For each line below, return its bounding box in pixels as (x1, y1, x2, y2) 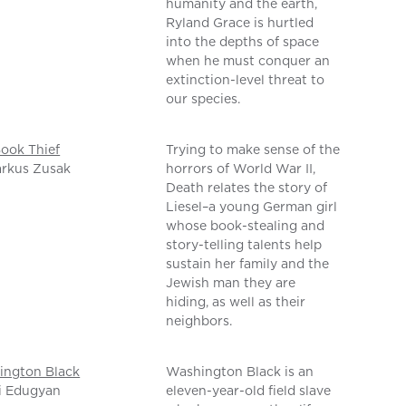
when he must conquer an (166, 52, 331, 71)
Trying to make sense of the (166, 140, 341, 159)
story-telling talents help (166, 236, 323, 255)
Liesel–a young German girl (166, 198, 338, 217)
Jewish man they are (166, 274, 296, 293)
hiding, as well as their (166, 293, 306, 312)
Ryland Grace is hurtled (166, 14, 314, 33)
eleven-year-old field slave (166, 382, 332, 401)
